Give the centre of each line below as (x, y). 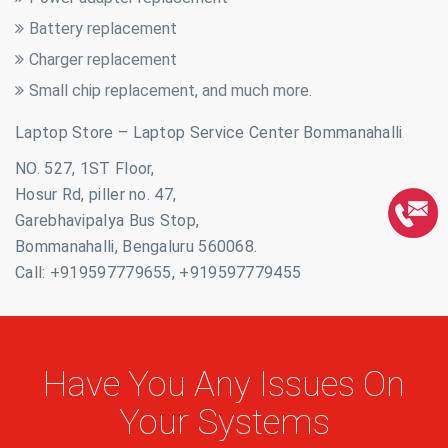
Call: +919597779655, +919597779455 (158, 272)
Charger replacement (103, 59)
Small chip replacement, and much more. (170, 90)
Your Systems (224, 422)
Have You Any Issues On (224, 384)
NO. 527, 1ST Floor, (85, 168)
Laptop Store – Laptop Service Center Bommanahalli (209, 132)
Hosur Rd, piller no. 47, (96, 194)
